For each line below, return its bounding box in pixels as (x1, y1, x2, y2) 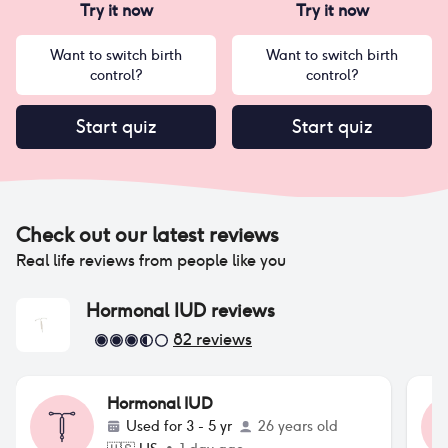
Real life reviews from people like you (16, 250, 286, 271)
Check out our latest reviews (16, 222, 279, 248)
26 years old (258, 417, 338, 435)
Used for (126, 417, 186, 435)
